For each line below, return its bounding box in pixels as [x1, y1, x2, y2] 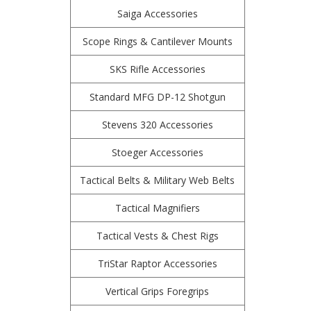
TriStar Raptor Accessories [97, 257, 217, 270]
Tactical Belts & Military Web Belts [80, 174, 235, 187]
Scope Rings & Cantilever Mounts [82, 35, 233, 48]
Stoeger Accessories [111, 146, 203, 159]
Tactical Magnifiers [115, 201, 200, 215]
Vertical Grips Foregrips [106, 285, 210, 298]
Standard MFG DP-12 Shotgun [89, 90, 226, 103]
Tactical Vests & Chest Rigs [96, 229, 219, 242]
